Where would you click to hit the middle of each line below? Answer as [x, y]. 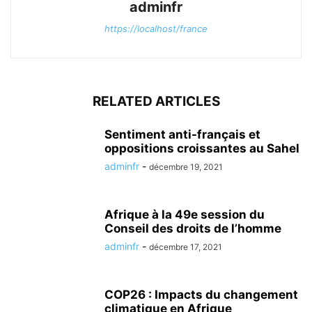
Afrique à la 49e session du [185, 214]
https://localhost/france [156, 29]
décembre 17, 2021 [186, 247]
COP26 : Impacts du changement [201, 295]
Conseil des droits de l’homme [193, 228]
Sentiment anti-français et [182, 134]
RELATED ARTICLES [156, 101]
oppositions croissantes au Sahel [202, 148]
